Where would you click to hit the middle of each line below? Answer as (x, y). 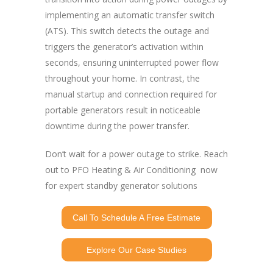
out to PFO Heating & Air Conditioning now (131, 170)
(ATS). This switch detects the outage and (127, 31)
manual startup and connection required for (131, 94)
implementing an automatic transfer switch (130, 15)
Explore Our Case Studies (136, 250)
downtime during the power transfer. (117, 126)
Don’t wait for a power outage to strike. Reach (136, 154)
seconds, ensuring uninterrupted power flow (132, 63)
